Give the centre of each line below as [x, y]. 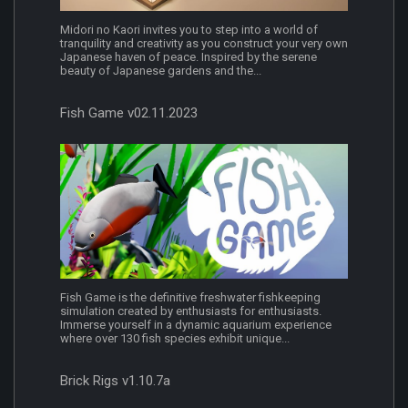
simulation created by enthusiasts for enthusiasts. [191, 311]
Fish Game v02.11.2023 [129, 113]
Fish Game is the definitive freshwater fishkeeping [190, 297]
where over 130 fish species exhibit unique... [175, 338]
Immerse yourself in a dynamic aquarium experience [196, 324]
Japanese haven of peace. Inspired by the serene [189, 57]
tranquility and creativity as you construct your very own [204, 44]
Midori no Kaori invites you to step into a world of [189, 30]
